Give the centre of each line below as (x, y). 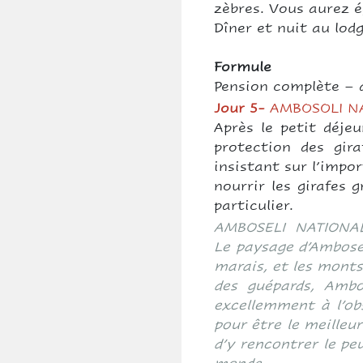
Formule (243, 67)
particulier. (254, 205)
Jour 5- (242, 108)
